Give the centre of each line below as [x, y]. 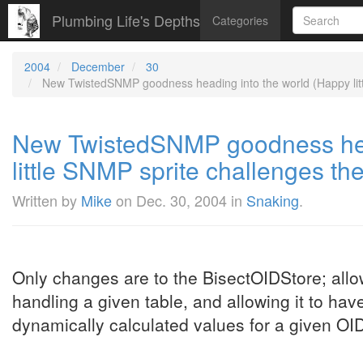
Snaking [273, 200]
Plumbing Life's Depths [126, 20]
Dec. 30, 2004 [181, 200]
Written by [47, 200]
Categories [240, 20]
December [98, 66]
